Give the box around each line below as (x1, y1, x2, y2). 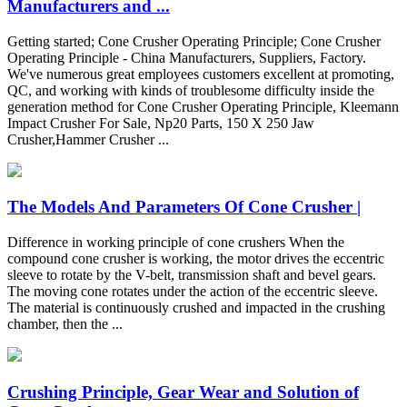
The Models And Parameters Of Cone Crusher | (7, 197, 361, 217)
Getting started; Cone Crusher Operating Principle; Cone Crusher (7, 33, 381, 49)
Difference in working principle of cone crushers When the (7, 234, 344, 251)
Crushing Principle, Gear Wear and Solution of (7, 382, 359, 402)
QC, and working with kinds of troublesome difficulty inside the (7, 82, 374, 98)
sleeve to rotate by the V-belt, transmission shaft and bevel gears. (7, 267, 376, 283)
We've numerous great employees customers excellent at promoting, (7, 65, 394, 82)
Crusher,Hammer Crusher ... (7, 131, 169, 147)
